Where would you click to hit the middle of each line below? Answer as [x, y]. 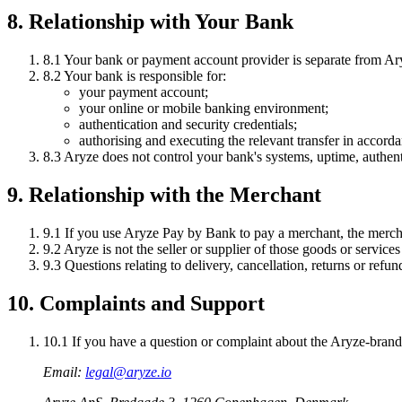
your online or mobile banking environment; [204, 109]
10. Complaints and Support [136, 304]
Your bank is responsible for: [144, 76]
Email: [64, 372]
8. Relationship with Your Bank [150, 22]
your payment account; [144, 92]
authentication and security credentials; [188, 125]
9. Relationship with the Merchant [164, 195]
